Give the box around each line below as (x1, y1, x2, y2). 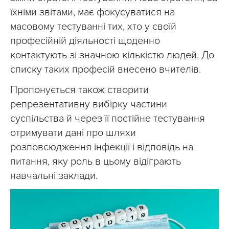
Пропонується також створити (10, 84, 149, 96)
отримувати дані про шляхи (10, 127, 136, 139)
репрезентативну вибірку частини (10, 98, 167, 110)
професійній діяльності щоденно (10, 35, 160, 47)
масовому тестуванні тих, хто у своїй (10, 20, 176, 33)
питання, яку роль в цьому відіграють (10, 155, 181, 168)
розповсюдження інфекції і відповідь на (10, 141, 193, 153)
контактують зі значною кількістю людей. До (10, 49, 214, 61)
